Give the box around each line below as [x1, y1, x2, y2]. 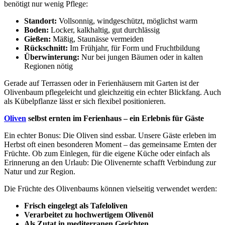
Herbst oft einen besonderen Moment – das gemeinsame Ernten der [4, 140, 216, 149]
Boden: [24, 25, 49, 34]
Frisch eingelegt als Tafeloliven [24, 201, 128, 210]
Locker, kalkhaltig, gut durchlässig [49, 25, 160, 34]
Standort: [24, 16, 57, 25]
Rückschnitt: [24, 43, 68, 52]
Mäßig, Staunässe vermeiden [51, 34, 144, 43]
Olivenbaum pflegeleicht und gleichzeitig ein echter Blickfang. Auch [4, 87, 221, 96]
